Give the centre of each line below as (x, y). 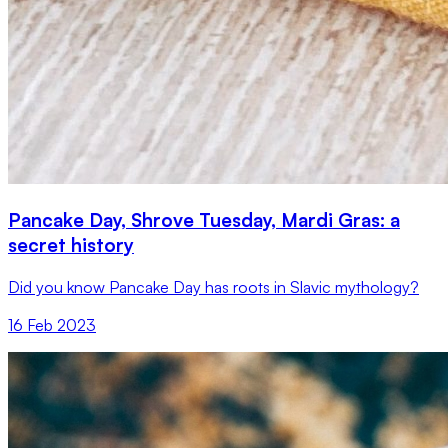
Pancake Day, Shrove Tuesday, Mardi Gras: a (204, 220)
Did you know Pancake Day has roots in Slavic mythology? (213, 287)
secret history (71, 245)
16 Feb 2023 (52, 325)
